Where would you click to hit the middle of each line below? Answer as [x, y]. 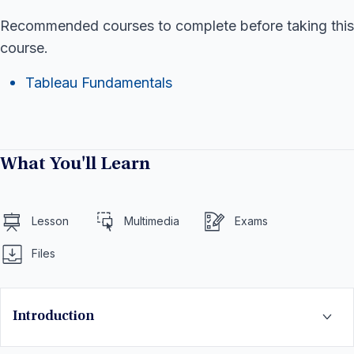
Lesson [50, 221]
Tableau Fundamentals [99, 82]
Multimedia [152, 221]
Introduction [53, 316]
